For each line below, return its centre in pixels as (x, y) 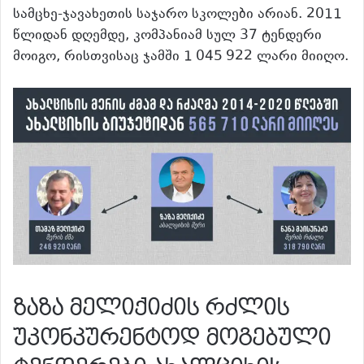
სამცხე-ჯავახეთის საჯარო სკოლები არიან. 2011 (178, 14)
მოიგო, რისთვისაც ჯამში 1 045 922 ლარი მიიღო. (181, 56)
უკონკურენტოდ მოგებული (172, 337)
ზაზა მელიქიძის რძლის (151, 307)
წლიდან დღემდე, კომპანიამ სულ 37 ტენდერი (167, 35)
